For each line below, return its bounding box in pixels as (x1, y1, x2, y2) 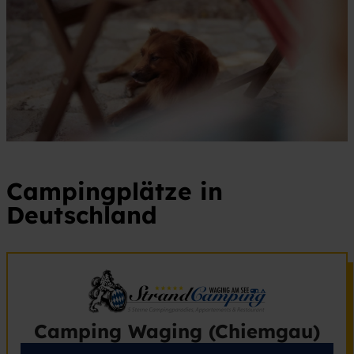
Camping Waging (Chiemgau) (34, 319, 320, 344)
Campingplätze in (6, 176, 223, 207)
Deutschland (6, 200, 157, 231)
